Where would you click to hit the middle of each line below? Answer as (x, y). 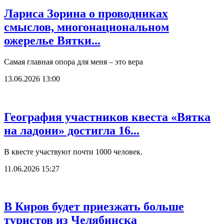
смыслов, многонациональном (86, 27)
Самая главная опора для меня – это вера (73, 61)
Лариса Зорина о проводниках (86, 13)
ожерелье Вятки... (52, 40)
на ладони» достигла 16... (72, 130)
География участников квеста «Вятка (107, 117)
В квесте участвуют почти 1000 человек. (73, 151)
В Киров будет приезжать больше (94, 207)
